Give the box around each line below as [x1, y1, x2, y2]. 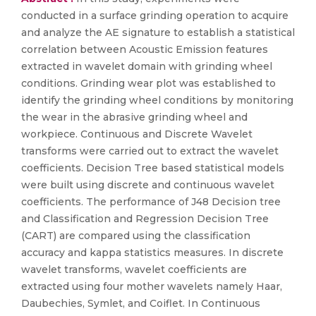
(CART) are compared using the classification [21, 229, 250, 242]
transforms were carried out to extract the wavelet [21, 145, 279, 157]
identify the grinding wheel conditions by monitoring [21, 94, 293, 107]
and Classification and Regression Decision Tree [21, 212, 269, 225]
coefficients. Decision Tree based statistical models [21, 162, 284, 174]
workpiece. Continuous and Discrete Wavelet [21, 128, 253, 140]
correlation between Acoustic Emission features [21, 43, 268, 56]
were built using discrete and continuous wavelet [21, 178, 274, 191]
